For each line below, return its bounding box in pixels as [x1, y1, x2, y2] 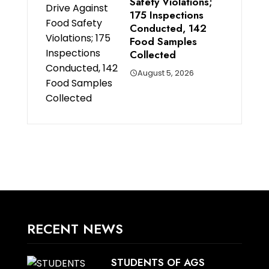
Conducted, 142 [129, 21, 207, 36]
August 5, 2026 [137, 68, 194, 79]
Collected [129, 47, 176, 62]
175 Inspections [129, 8, 204, 23]
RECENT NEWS [26, 219, 123, 239]
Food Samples [129, 34, 197, 49]
